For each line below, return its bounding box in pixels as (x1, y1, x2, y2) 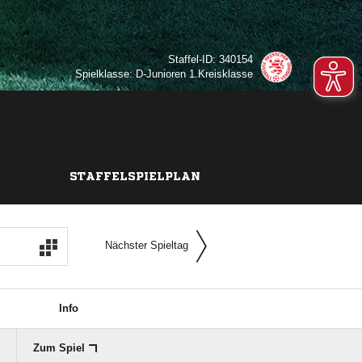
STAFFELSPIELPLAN (69, 170, 200, 182)
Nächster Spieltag (105, 239, 188, 252)
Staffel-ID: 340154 (168, 53, 253, 65)
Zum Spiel (32, 342, 85, 354)
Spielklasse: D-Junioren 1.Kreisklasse (75, 68, 253, 80)
